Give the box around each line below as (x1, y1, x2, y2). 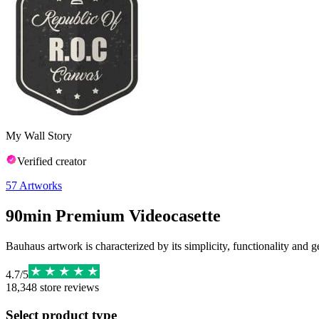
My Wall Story (6, 130, 72, 142)
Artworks (19, 179, 62, 192)
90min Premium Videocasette (6, 206, 221, 225)
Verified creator (17, 155, 86, 167)
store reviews (37, 281, 99, 293)
